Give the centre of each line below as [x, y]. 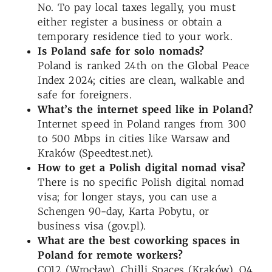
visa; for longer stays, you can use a [127, 197]
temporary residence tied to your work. [135, 37]
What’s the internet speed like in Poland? [146, 110]
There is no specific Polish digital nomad [141, 182]
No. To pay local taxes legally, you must [137, 8]
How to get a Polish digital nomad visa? [142, 168]
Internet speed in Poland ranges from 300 [142, 124]
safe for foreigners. [85, 95]
